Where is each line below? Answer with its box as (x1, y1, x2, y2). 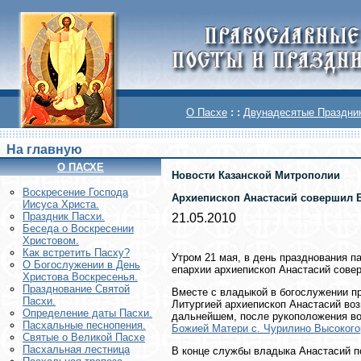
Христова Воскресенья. (23, 271, 138, 284)
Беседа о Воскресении (23, 222, 134, 235)
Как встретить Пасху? (23, 247, 130, 259)
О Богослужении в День (23, 259, 140, 272)
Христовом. (23, 234, 79, 247)
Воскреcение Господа (23, 186, 128, 199)
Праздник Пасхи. (23, 210, 105, 223)
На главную (6, 143, 82, 156)
